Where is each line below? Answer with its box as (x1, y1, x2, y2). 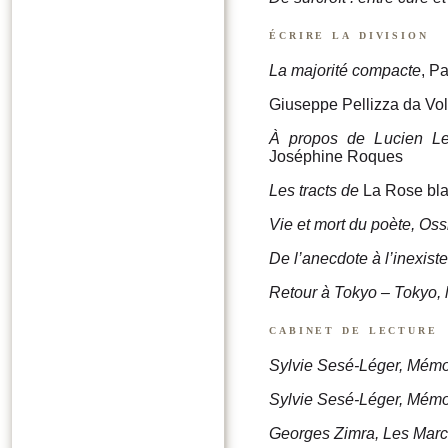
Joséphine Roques (269, 148, 403, 166)
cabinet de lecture (269, 321, 438, 338)
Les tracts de (269, 182, 359, 200)
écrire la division (269, 25, 429, 42)
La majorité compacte (269, 62, 421, 80)
